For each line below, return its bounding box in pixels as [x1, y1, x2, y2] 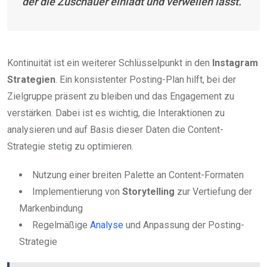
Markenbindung [19, 203, 83, 215]
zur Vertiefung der [175, 186, 252, 198]
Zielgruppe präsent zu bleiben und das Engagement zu [7, 91, 234, 103]
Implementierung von [32, 186, 122, 198]
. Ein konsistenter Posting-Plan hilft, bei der [55, 74, 236, 86]
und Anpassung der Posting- [123, 219, 244, 231]
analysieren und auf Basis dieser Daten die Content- [7, 124, 223, 136]
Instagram [212, 57, 258, 69]
